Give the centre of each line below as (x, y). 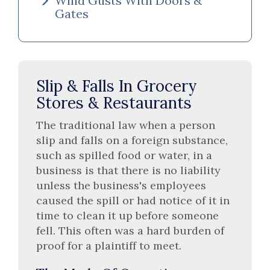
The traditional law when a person (126, 125)
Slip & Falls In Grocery (117, 86)
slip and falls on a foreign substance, (132, 140)
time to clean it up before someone (127, 216)
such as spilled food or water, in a (124, 155)
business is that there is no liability (128, 171)
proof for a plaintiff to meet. (110, 246)
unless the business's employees (121, 186)
